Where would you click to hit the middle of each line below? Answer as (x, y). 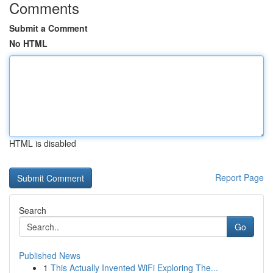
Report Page (239, 177)
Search (33, 210)
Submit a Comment (48, 28)
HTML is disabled (43, 143)
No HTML (28, 43)
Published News (50, 255)
